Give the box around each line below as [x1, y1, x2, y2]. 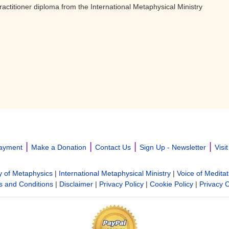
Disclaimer [59, 180, 93, 188]
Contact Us [95, 143, 131, 151]
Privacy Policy [99, 180, 144, 188]
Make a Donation [31, 143, 86, 151]
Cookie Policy [149, 180, 193, 188]
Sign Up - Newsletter [139, 143, 206, 151]
